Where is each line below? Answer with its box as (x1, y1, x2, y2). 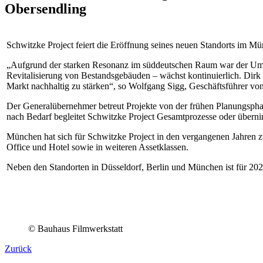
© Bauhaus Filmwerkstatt (28, 223, 123, 234)
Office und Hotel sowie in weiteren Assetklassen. (6, 141, 188, 152)
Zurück (5, 243, 32, 254)
